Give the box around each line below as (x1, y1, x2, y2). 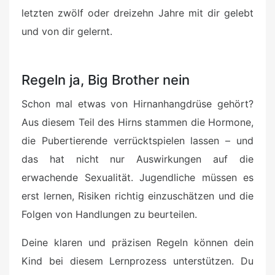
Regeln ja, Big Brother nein (21, 72, 190, 88)
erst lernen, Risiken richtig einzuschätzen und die (21, 190, 254, 203)
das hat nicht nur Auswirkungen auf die (21, 153, 254, 166)
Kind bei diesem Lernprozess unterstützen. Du (21, 255, 254, 268)
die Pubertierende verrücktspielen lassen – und (21, 134, 254, 147)
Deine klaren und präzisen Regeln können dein (21, 236, 254, 249)
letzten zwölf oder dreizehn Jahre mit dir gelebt (21, 7, 254, 20)
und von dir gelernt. (21, 25, 112, 38)
